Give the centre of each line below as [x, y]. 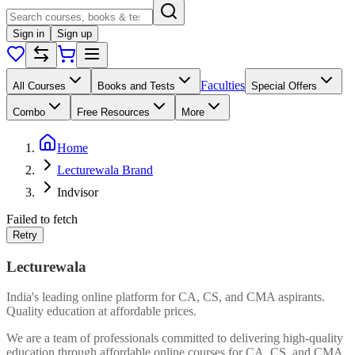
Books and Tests [136, 86]
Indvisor [78, 192]
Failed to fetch [42, 219]
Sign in [29, 34]
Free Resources [113, 112]
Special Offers [284, 86]
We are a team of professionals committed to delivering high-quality [175, 338]
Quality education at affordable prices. [101, 311]
